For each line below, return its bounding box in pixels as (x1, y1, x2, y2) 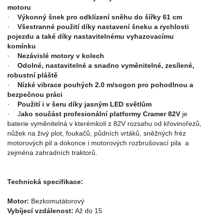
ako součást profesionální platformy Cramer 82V (21, 110, 180, 118)
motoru (7, 3, 31, 11)
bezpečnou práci (7, 91, 62, 98)
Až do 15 (74, 207, 102, 215)
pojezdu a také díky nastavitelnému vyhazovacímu (7, 32, 174, 40)
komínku (7, 42, 38, 50)
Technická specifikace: (7, 178, 83, 186)
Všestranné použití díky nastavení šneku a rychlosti (17, 23, 189, 31)
